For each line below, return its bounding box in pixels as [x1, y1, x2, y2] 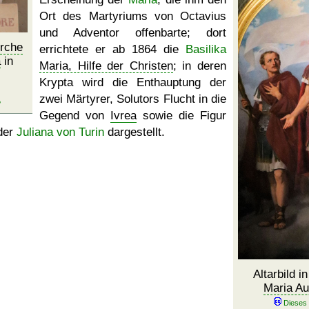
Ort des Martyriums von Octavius [39, 10, 226, 23]
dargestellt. [104, 126, 165, 139]
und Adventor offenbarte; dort [39, 26, 226, 39]
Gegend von [39, 109, 110, 122]
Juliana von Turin [17, 126, 104, 139]
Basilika [186, 43, 226, 56]
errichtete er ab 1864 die [39, 43, 186, 56]
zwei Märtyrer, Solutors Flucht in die [39, 92, 226, 106]
